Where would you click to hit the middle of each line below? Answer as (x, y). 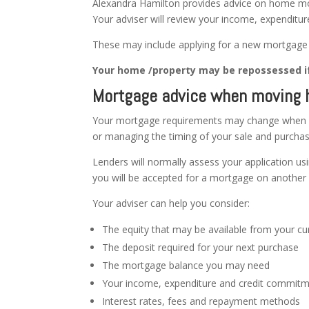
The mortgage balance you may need (186, 265)
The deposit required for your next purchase (201, 247)
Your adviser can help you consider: (171, 203)
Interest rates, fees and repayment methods (201, 301)
